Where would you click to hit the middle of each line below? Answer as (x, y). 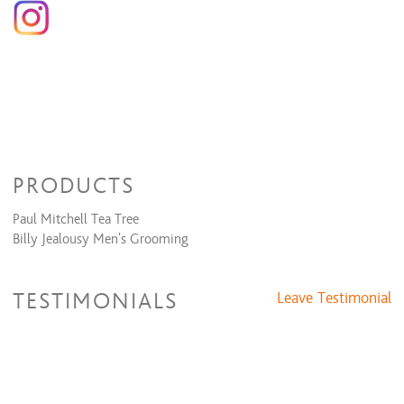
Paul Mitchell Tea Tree (76, 220)
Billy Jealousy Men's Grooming (101, 239)
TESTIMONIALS (95, 302)
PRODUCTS (73, 186)
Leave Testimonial (334, 298)
